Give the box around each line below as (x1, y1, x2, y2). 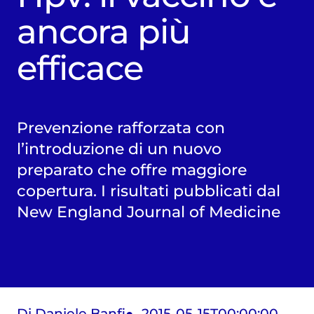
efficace (16, 47, 144, 88)
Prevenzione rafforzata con (16, 118, 225, 137)
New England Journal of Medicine (16, 202, 280, 221)
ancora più (16, 11, 191, 52)
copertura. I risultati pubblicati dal (16, 181, 280, 200)
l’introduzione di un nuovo (16, 139, 221, 158)
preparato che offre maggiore (16, 160, 247, 179)
